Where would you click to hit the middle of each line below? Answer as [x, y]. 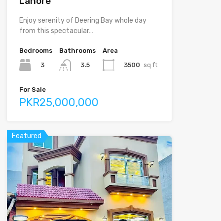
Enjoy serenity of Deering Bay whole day [83, 20]
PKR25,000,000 [59, 102]
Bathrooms [77, 50]
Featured [26, 136]
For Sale [32, 89]
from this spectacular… [56, 31]
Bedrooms [36, 50]
